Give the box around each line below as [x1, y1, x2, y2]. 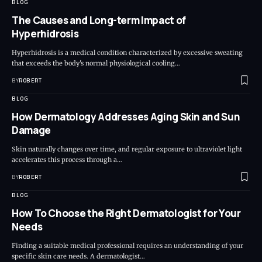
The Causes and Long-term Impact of [12, 13, 186, 27]
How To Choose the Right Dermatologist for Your [12, 206, 241, 220]
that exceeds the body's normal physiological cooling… [12, 59, 180, 68]
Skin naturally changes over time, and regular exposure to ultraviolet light [12, 145, 242, 154]
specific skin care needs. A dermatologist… [12, 252, 145, 261]
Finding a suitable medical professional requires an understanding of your [12, 242, 243, 250]
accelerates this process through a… [12, 156, 122, 164]
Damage [12, 123, 51, 137]
